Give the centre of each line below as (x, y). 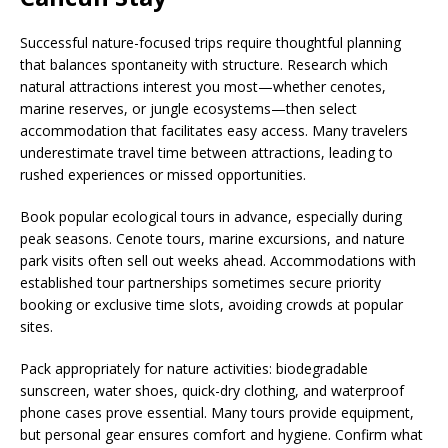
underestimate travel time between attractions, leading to (206, 152)
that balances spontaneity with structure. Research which (204, 64)
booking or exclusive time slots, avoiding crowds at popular (211, 304)
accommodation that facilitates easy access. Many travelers (214, 130)
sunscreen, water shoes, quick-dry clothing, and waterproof (212, 390)
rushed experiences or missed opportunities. (163, 174)
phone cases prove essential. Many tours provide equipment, (217, 412)
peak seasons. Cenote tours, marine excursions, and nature (212, 238)
